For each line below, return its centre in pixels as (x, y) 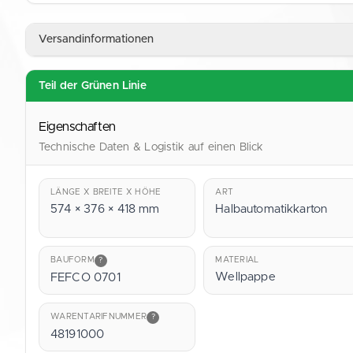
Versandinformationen (96, 39)
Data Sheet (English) (147, 52)
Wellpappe (245, 277)
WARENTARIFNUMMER (99, 317)
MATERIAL (237, 260)
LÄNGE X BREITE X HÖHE (106, 192)
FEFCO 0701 (85, 277)
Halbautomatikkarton (271, 209)
